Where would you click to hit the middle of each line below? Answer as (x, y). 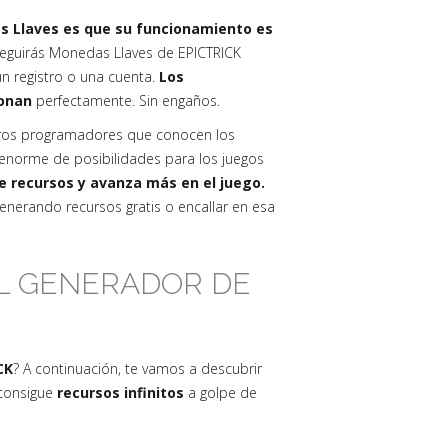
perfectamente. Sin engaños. (128, 100)
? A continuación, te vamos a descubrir (137, 368)
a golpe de (220, 392)
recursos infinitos (120, 392)
